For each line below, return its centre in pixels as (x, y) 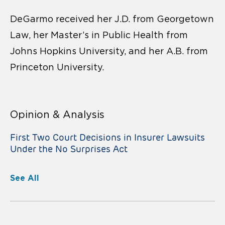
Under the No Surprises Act (69, 149)
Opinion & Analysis (57, 115)
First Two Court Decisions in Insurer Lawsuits (107, 138)
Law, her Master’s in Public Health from (99, 35)
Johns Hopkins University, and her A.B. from (109, 51)
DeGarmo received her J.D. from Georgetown (112, 19)
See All (25, 178)
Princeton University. (57, 68)
